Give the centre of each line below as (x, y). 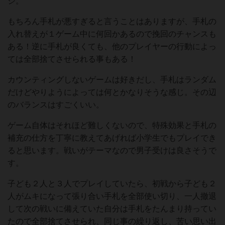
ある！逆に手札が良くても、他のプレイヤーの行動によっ (112, 46)
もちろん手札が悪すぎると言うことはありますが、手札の (112, 21)
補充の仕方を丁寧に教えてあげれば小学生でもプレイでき (112, 138)
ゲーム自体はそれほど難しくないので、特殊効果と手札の (112, 125)
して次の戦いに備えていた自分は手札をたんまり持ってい (112, 209)
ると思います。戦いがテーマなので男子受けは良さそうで (112, 150)
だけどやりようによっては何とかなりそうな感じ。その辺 (112, 92)
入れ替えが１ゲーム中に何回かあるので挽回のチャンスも (112, 34)
